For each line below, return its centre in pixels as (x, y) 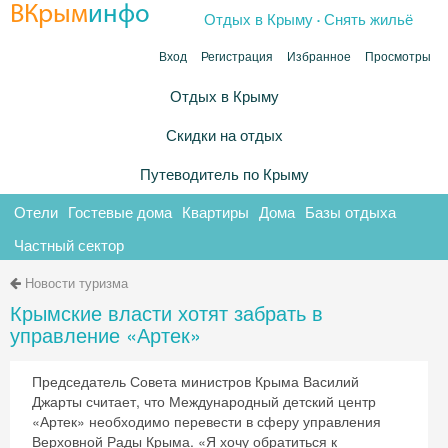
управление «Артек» (105, 334)
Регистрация (237, 57)
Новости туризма (76, 282)
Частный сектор (69, 244)
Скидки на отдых (224, 134)
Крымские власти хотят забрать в (166, 312)
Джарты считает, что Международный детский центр (204, 401)
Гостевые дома (120, 211)
